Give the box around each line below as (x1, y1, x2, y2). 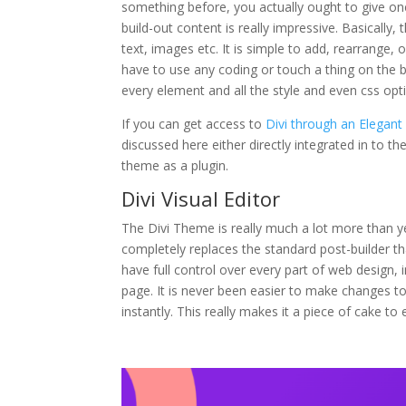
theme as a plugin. (121, 157, 229, 175)
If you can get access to (121, 115, 266, 133)
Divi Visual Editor (121, 185, 281, 213)
